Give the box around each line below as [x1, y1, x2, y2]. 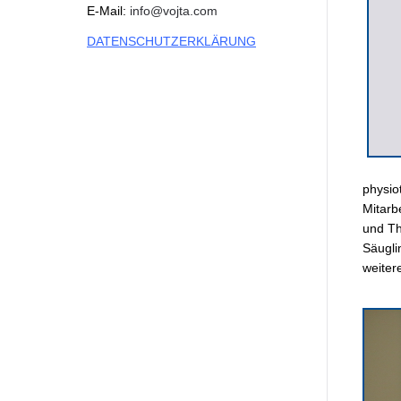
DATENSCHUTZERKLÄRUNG [87, 34, 256, 48]
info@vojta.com [130, 4, 218, 18]
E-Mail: [87, 4, 130, 18]
